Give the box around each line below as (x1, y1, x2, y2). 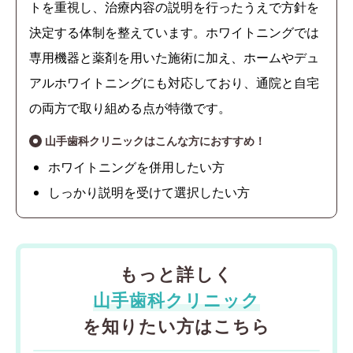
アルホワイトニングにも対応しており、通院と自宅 (29, 74, 319, 92)
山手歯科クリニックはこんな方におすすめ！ (45, 133, 266, 149)
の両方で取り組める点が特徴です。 (29, 99, 231, 117)
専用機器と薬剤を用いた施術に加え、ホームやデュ (29, 49, 319, 67)
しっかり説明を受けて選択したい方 (48, 184, 250, 202)
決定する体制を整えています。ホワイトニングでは (29, 24, 319, 42)
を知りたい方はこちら (82, 314, 271, 338)
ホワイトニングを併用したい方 (48, 158, 225, 176)
